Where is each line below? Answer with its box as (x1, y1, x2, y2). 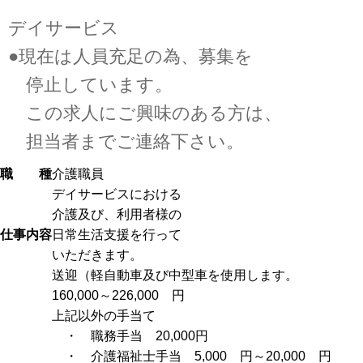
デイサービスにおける (52, 186, 181, 201)
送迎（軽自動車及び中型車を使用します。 (52, 267, 298, 282)
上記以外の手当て (52, 308, 156, 322)
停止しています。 (8, 74, 173, 95)
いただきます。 (52, 247, 143, 262)
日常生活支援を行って (52, 227, 181, 241)
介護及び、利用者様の (52, 207, 181, 221)
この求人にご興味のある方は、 (8, 102, 282, 123)
